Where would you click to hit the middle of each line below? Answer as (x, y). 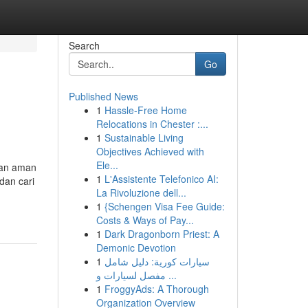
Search (84, 45)
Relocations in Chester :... (152, 124)
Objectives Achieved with (150, 151)
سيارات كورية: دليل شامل (157, 261)
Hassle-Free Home (145, 110)
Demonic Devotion (136, 247)
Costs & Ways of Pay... (145, 220)
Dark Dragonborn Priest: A (162, 234)
